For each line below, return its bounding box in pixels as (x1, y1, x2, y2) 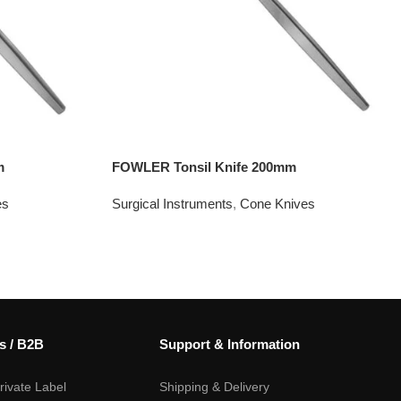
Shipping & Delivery (158, 379, 269, 394)
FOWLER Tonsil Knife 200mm (112, 158, 297, 175)
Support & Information (158, 336, 300, 352)
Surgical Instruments (112, 195, 234, 211)
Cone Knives (240, 195, 316, 211)
